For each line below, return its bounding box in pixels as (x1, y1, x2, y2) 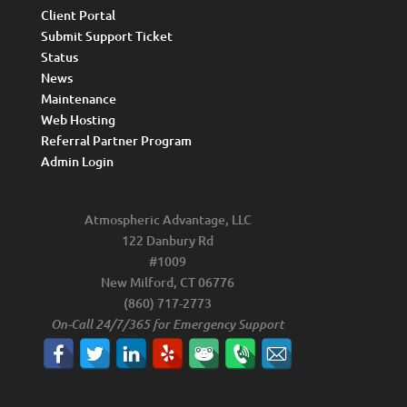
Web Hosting (40, 110, 115, 128)
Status (40, 47, 78, 65)
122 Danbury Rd (122, 232, 214, 249)
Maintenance (40, 89, 116, 107)
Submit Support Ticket (40, 26, 173, 45)
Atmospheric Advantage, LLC (84, 211, 252, 228)
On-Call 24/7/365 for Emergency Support (51, 316, 285, 333)
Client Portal (40, 5, 115, 24)
